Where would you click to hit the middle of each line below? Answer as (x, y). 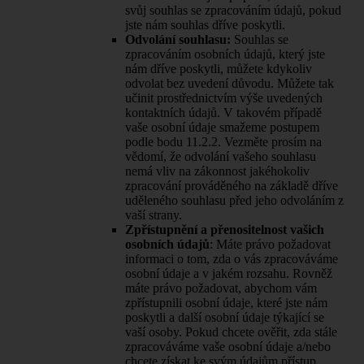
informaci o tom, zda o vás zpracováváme (232, 258)
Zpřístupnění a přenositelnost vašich (225, 229)
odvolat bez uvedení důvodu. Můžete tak (230, 83)
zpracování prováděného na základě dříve (232, 185)
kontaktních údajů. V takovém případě (223, 112)
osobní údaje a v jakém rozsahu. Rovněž (229, 273)
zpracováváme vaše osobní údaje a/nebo (228, 346)
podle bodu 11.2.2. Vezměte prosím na (223, 141)
